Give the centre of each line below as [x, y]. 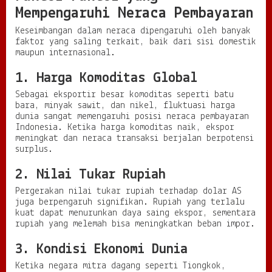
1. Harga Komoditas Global [106, 79]
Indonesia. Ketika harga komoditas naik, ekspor [125, 128]
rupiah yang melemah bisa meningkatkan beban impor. [135, 224]
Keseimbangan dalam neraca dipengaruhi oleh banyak [133, 31]
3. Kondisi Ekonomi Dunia [101, 250]
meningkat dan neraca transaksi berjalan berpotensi [134, 139]
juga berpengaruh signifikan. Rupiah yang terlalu [130, 202]
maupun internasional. [65, 53]
